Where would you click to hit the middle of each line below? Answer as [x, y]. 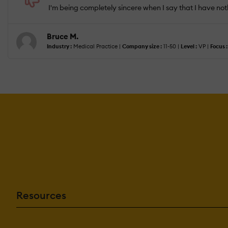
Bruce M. [63, 37]
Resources [41, 195]
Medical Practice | [97, 47]
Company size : [142, 47]
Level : [189, 47]
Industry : [59, 47]
